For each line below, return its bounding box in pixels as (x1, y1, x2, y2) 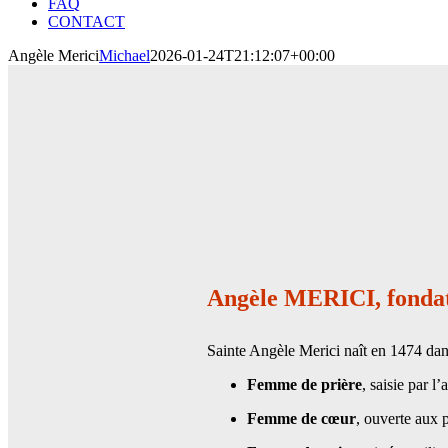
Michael (99, 47, 150, 65)
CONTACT (48, 13, 125, 31)
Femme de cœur (247, 409, 357, 427)
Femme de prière (247, 375, 363, 393)
